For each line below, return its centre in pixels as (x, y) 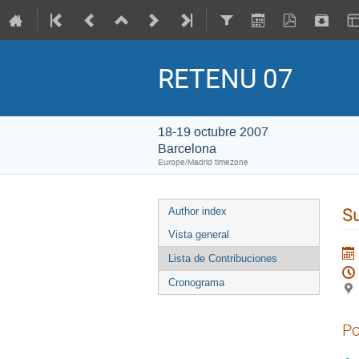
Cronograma (196, 282)
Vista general (199, 234)
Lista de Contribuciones (223, 258)
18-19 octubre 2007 (213, 132)
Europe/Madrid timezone (203, 162)
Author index (198, 211)
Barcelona (187, 149)
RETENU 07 (226, 78)
